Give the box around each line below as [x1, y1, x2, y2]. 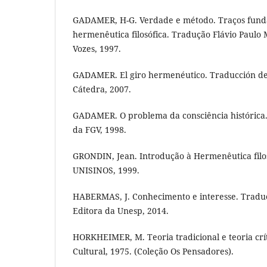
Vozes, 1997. [73, 43, 121, 55]
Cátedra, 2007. [73, 83, 131, 95]
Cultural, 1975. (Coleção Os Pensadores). [73, 246, 234, 257]
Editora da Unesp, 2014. [73, 205, 169, 217]
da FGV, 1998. [73, 124, 126, 136]
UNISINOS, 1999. [73, 164, 139, 176]
